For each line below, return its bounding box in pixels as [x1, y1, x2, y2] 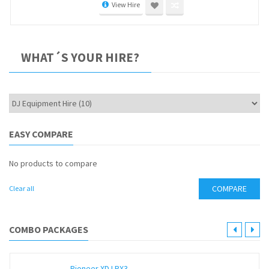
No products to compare [9, 158, 97, 169]
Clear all [9, 184, 34, 193]
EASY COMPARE [9, 128, 73, 141]
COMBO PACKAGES [9, 223, 88, 236]
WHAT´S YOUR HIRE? [21, 50, 139, 66]
